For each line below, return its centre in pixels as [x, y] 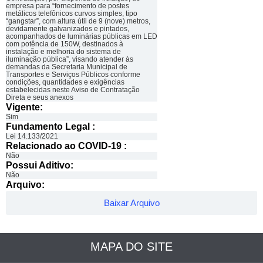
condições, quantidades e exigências [65, 82]
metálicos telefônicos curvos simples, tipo [72, 14]
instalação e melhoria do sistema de [63, 52]
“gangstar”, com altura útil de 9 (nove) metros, [78, 21]
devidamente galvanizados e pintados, [68, 29]
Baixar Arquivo [131, 203]
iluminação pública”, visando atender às [70, 59]
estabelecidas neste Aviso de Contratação [73, 90]
